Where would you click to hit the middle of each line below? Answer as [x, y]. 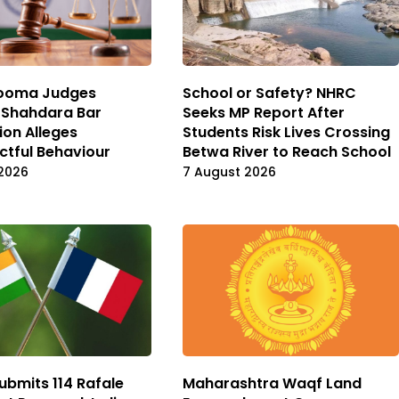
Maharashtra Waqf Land [272, 384]
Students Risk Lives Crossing [286, 132]
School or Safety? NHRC [269, 93]
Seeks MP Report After [264, 112]
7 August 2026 [229, 171]
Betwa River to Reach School [287, 151]
